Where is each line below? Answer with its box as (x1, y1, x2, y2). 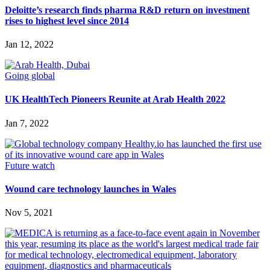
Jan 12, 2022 (5, 39, 54, 49)
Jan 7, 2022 (5, 118, 49, 128)
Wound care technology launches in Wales (5, 183, 176, 194)
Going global (5, 70, 55, 81)
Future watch (5, 160, 55, 171)
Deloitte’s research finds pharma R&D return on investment (5, 4, 250, 15)
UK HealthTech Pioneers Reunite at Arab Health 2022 (5, 94, 225, 105)
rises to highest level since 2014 (5, 15, 129, 26)
